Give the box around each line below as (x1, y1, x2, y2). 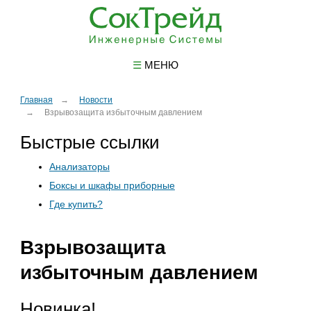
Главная (19, 94, 53, 105)
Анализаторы (49, 160, 110, 172)
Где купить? (49, 198, 103, 210)
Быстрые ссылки (19, 131, 160, 153)
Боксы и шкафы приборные (49, 179, 175, 191)
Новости (79, 94, 113, 105)
